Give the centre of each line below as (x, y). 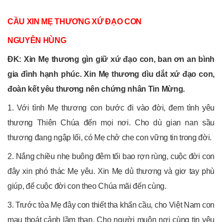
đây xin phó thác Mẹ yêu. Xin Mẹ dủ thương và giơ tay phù (111, 171)
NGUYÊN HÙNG (37, 40)
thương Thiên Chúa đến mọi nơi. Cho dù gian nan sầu (111, 122)
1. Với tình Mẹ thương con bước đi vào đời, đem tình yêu (111, 108)
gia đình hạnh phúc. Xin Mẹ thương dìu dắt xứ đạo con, (111, 74)
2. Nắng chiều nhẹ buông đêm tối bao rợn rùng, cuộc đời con (111, 156)
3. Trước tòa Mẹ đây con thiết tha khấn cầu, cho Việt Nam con (111, 205)
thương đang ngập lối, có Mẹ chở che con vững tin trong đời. (110, 137)
